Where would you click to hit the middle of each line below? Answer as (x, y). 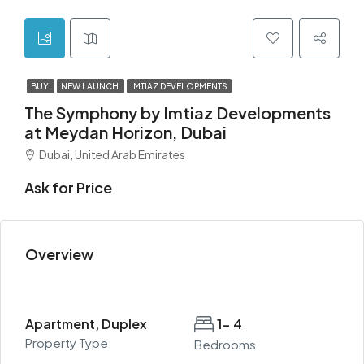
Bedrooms (225, 344)
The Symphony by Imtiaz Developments (178, 113)
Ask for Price (68, 187)
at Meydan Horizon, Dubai (126, 132)
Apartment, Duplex (86, 324)
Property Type (67, 342)
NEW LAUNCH (91, 86)
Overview (59, 254)
